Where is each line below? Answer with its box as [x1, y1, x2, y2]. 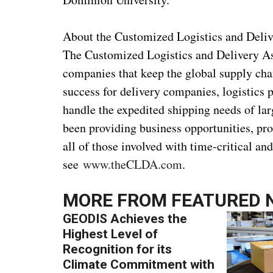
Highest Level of [63, 226, 158, 241]
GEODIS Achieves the [63, 211, 188, 226]
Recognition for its [63, 241, 172, 257]
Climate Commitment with [63, 257, 215, 272]
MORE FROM [63, 189, 172, 211]
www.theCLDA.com [83, 155, 183, 172]
